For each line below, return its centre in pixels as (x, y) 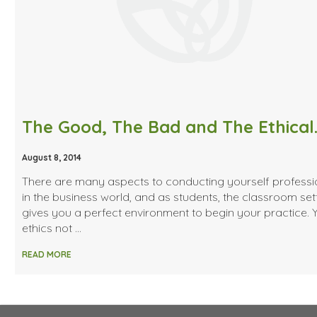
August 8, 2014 (51, 157)
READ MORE (46, 254)
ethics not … (51, 227)
